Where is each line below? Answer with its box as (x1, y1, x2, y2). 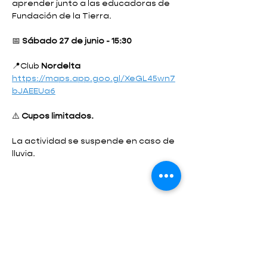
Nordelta (41, 62, 82, 70)
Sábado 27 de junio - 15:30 (22, 37, 133, 45)
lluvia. (12, 150, 35, 158)
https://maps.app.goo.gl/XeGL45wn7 (12, 74, 175, 83)
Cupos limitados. (21, 112, 94, 120)
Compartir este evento (12, 215, 145, 226)
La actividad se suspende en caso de (12, 137, 176, 145)
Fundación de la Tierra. (12, 12, 111, 20)
